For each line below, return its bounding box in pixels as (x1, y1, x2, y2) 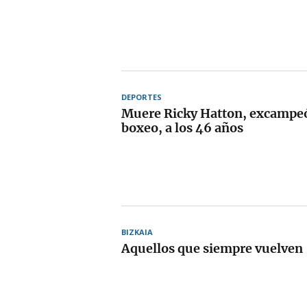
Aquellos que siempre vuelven (121, 240, 303, 256)
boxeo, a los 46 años (121, 119, 243, 136)
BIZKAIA (121, 226, 153, 237)
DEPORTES (121, 91, 162, 102)
